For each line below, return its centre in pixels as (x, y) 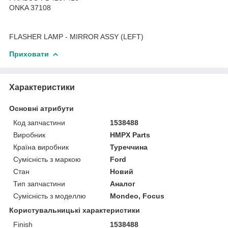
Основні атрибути (41, 108)
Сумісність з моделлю (50, 196)
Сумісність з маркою (47, 159)
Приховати (29, 54)
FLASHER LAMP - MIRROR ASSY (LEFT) (76, 36)
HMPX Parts (130, 135)
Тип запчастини (39, 183)
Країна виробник (41, 147)
